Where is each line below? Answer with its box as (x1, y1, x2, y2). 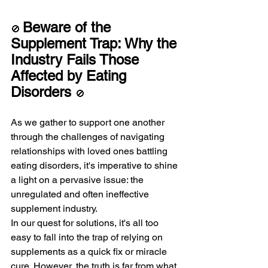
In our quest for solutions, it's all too (11, 217, 161, 229)
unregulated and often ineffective (11, 188, 151, 200)
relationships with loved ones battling (11, 145, 170, 157)
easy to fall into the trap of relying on (11, 231, 165, 243)
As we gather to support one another (11, 116, 167, 128)
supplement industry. (11, 202, 98, 214)
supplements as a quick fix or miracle (11, 245, 169, 257)
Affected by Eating (11, 67, 130, 84)
